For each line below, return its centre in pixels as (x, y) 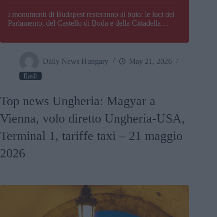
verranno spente (32, 32)
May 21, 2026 (150, 61)
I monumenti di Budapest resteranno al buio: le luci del (91, 15)
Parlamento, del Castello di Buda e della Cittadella (84, 23)
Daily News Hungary (76, 61)
